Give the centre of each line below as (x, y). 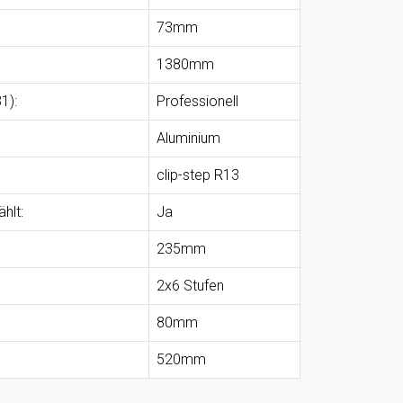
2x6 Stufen (190, 286)
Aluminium (188, 138)
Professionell (197, 101)
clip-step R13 (198, 175)
